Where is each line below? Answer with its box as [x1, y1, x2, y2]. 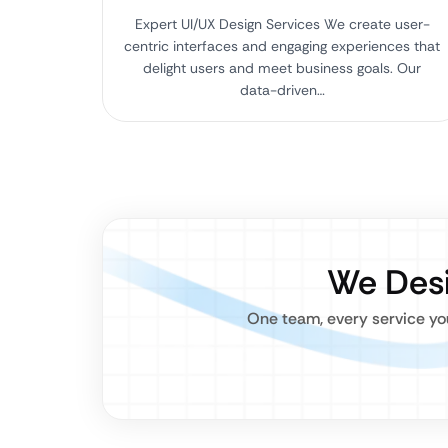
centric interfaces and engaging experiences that [124, 37, 440, 55]
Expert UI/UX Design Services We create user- [134, 15, 430, 33]
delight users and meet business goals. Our [143, 59, 421, 77]
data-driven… [239, 81, 325, 99]
